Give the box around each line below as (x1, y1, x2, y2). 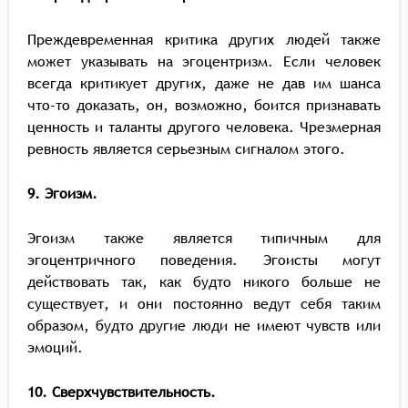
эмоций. (27, 337, 83, 357)
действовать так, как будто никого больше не (27, 271, 381, 291)
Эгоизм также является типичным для (27, 228, 381, 248)
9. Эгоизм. (27, 183, 97, 203)
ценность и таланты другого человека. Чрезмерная (27, 117, 381, 137)
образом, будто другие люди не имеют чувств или (27, 315, 381, 335)
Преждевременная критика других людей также (27, 29, 381, 49)
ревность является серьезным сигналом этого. (27, 138, 345, 158)
